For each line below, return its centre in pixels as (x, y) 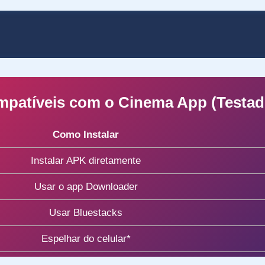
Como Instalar (86, 134)
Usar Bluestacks (86, 212)
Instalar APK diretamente (86, 160)
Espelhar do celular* (86, 238)
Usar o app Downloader (86, 186)
